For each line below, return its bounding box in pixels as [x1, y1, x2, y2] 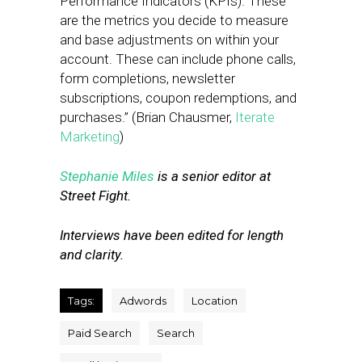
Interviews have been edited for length [60, 227, 284, 243]
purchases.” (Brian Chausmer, [60, 109, 235, 125]
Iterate [235, 109, 275, 125]
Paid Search [68, 326, 132, 339]
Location [192, 294, 238, 307]
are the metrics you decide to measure [60, 12, 288, 28]
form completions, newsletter [60, 70, 235, 86]
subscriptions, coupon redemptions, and [60, 90, 297, 106]
